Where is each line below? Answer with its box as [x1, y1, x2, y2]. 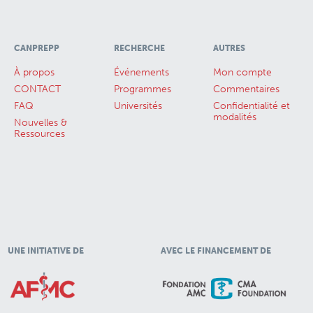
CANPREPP [13, 43, 59, 53]
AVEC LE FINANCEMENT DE [160, 245, 271, 256]
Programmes [113, 82, 171, 95]
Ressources [13, 127, 65, 140]
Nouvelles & [13, 116, 67, 129]
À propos [13, 66, 54, 78]
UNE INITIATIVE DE [8, 245, 85, 256]
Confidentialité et [213, 99, 291, 112]
